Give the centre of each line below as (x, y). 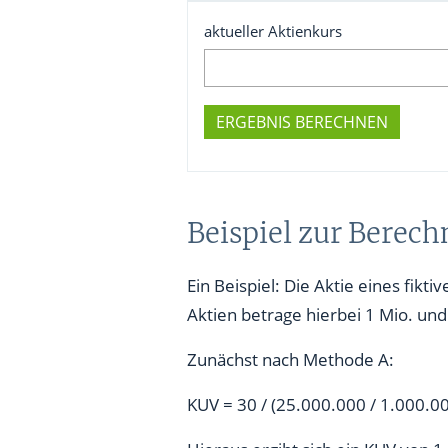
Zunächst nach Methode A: (290, 360)
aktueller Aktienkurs (273, 31)
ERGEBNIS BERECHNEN (302, 122)
